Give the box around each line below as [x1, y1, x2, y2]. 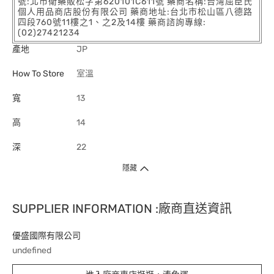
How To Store [12, 68, 64, 79]
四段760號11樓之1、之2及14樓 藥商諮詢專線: [18, 17, 206, 28]
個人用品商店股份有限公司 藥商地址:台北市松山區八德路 [18, 7, 253, 17]
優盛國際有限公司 [12, 231, 81, 241]
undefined [12, 245, 51, 256]
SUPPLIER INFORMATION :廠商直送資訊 [12, 201, 232, 216]
